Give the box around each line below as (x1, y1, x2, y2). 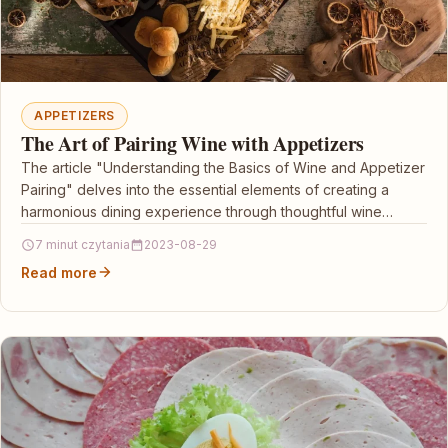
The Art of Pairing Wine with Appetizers (21, 128, 365, 158)
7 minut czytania (35, 236, 130, 252)
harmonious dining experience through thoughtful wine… (21, 202, 393, 220)
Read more (21, 263, 97, 281)
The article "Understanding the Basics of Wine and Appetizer (21, 158, 425, 176)
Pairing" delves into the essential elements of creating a (21, 180, 389, 198)
